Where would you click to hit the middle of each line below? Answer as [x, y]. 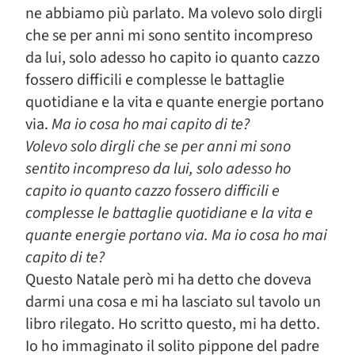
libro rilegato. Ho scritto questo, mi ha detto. [173, 324]
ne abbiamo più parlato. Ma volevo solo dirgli [174, 13]
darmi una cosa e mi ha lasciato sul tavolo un [173, 302]
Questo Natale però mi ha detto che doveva [168, 280]
